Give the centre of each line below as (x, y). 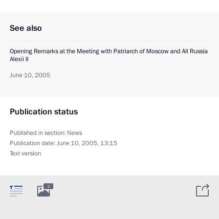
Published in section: (38, 133)
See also (26, 28)
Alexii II (19, 59)
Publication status (44, 111)
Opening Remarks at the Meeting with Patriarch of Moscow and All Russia (109, 51)
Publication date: (33, 143)
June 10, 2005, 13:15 (87, 143)
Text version (25, 153)
